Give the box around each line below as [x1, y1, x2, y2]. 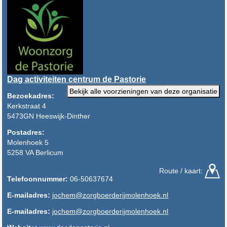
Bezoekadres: [7, 91, 55, 100]
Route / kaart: [159, 166, 205, 175]
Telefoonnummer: [7, 174, 68, 183]
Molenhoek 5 [7, 138, 49, 146]
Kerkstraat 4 [7, 101, 47, 110]
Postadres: [7, 128, 45, 136]
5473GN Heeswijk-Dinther [7, 111, 91, 120]
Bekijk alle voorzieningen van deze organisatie [69, 87, 217, 95]
